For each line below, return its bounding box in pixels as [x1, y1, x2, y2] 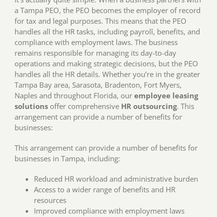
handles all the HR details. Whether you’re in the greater [14, 69, 200, 79]
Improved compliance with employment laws [33, 206, 185, 216]
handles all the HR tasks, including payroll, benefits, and [14, 27, 200, 37]
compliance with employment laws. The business [14, 37, 178, 47]
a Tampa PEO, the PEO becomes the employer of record [14, 5, 201, 15]
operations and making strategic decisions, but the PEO [14, 59, 198, 69]
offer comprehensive [47, 101, 121, 111]
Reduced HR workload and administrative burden [33, 174, 198, 184]
